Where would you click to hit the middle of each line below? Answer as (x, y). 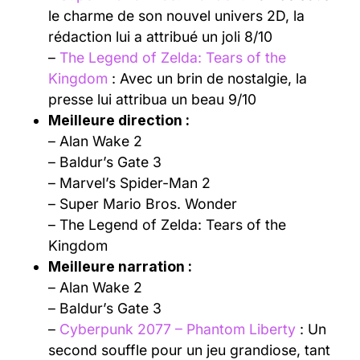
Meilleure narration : (120, 266)
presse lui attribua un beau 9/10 (152, 99)
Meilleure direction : (119, 120)
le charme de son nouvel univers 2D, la (176, 15)
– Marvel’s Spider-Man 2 (129, 182)
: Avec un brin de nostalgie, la (207, 78)
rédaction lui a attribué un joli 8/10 (160, 36)
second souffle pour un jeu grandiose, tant (189, 350)
